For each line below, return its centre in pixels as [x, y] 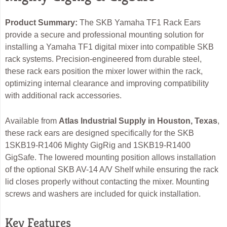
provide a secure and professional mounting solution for [104, 35]
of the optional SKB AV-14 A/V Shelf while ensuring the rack [112, 170]
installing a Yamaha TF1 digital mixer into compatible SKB [109, 47]
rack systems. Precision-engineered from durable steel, [103, 59]
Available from [32, 121]
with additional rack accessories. [63, 96]
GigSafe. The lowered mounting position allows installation [110, 158]
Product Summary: [41, 23]
